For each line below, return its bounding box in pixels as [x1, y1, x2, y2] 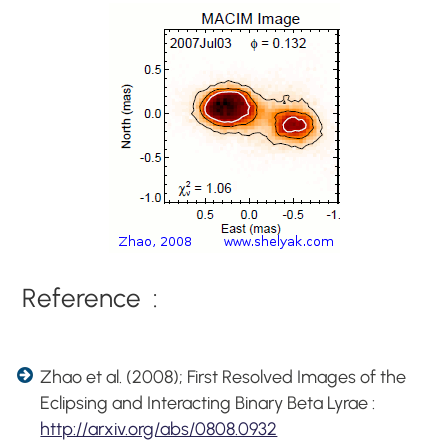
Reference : [22, 281, 159, 314]
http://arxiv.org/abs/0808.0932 [40, 417, 278, 440]
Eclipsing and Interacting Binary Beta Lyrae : [40, 391, 376, 414]
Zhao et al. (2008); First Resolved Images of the [40, 365, 407, 388]
